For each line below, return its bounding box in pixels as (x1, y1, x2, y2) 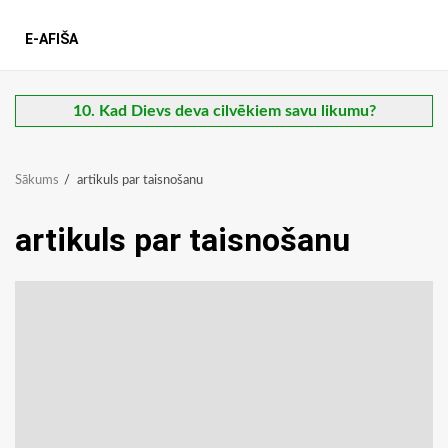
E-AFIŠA (25, 31, 78, 48)
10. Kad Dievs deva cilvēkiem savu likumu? (72, 103, 376, 120)
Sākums (15, 174, 59, 188)
